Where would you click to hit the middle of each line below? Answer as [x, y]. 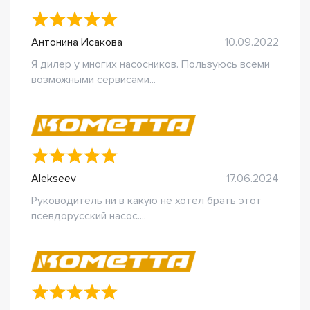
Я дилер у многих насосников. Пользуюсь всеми [151, 64]
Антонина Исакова [77, 42]
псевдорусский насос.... [89, 216]
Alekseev [54, 179]
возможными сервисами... [93, 80]
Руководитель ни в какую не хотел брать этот [146, 201]
